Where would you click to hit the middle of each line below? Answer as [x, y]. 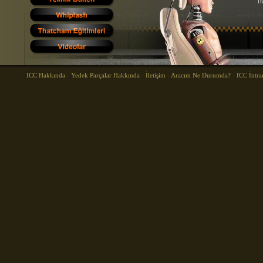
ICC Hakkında [47, 75]
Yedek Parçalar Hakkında [105, 75]
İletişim [156, 75]
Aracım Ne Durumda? [201, 75]
